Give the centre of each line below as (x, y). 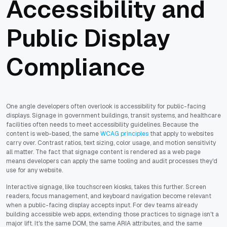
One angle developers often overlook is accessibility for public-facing (106, 107)
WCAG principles (124, 134)
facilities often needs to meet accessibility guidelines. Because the (102, 125)
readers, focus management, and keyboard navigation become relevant (109, 196)
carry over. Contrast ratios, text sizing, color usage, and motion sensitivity (111, 143)
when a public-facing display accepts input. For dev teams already (102, 205)
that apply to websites (181, 134)
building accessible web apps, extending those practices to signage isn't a (112, 215)
